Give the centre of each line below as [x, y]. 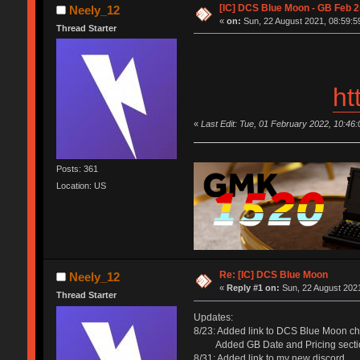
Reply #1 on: [254, 288]
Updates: [213, 318]
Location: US [81, 186]
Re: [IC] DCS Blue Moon [274, 275]
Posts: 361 [77, 169]
